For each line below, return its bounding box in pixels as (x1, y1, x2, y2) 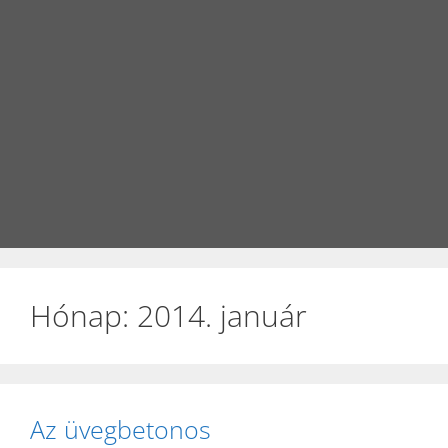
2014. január (137, 295, 307, 336)
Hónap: (30, 295, 137, 336)
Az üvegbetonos (30, 412, 211, 446)
